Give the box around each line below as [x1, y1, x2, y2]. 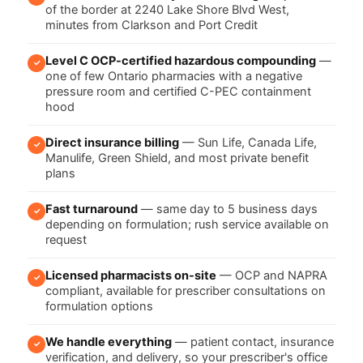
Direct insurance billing [45, 135, 179, 150]
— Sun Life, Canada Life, [179, 135, 317, 150]
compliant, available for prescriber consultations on [45, 283, 326, 298]
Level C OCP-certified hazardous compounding [45, 53, 316, 68]
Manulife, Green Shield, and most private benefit [45, 150, 309, 165]
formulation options [45, 298, 153, 314]
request [45, 232, 87, 247]
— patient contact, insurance [172, 334, 334, 349]
